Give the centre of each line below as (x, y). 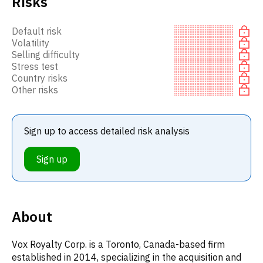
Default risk (37, 31)
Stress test (35, 66)
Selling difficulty (46, 54)
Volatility (31, 43)
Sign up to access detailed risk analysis (107, 131)
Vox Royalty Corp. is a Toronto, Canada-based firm (118, 244)
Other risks (35, 90)
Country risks (40, 78)
